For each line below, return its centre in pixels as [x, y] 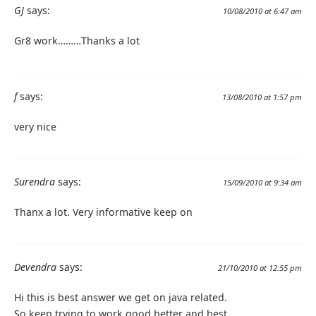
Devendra [35, 267]
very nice [35, 126]
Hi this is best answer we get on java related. [121, 297]
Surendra [35, 181]
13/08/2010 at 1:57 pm [262, 97]
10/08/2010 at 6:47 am [262, 11]
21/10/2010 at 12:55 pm [260, 267]
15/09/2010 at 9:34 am [262, 182]
